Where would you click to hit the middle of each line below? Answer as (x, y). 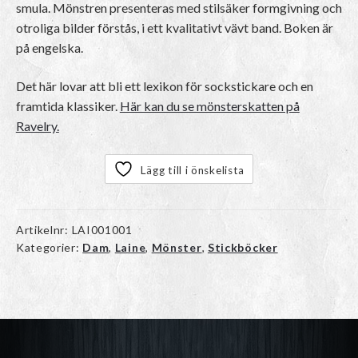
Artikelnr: (44, 229)
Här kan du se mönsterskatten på (209, 106)
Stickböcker (243, 247)
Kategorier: (49, 247)
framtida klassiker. (68, 106)
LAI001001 (102, 229)
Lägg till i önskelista (193, 170)
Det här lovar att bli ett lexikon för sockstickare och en (164, 86)
